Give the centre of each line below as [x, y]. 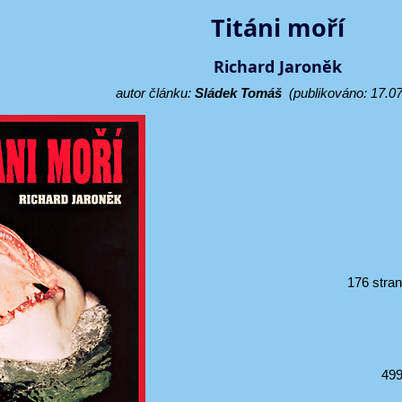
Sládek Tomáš [238, 93]
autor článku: [155, 93]
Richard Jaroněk [277, 66]
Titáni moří [277, 27]
